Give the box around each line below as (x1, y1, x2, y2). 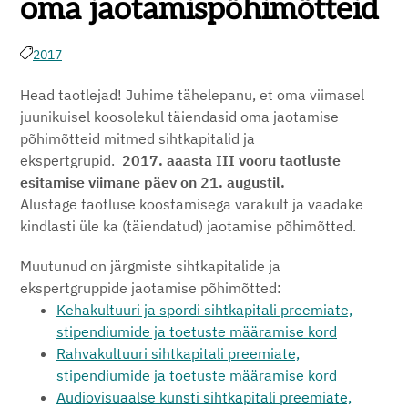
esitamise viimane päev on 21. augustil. (20, 173, 292, 191)
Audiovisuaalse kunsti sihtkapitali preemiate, (56, 388, 352, 406)
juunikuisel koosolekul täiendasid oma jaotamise (20, 107, 339, 126)
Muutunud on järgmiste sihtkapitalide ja (20, 257, 280, 275)
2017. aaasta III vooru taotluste (122, 151, 341, 169)
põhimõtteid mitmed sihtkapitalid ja (20, 129, 255, 148)
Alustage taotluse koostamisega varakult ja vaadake (20, 195, 363, 213)
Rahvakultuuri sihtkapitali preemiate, (56, 344, 300, 362)
